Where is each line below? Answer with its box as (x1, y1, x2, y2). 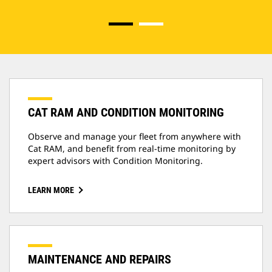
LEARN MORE (28, 185, 74, 195)
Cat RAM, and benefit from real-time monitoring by (28, 143, 236, 155)
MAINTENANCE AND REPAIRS (28, 252, 171, 267)
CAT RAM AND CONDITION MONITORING (28, 105, 224, 120)
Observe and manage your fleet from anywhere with (28, 131, 241, 143)
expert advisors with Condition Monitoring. (28, 155, 203, 167)
